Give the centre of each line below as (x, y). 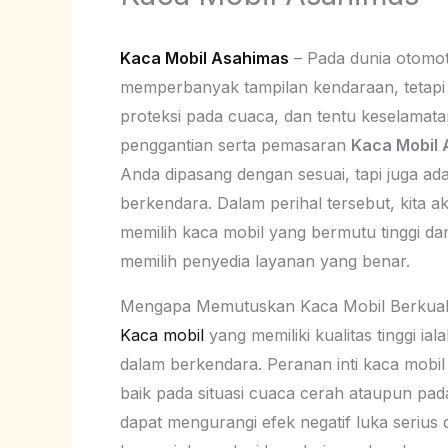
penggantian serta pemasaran (235, 144)
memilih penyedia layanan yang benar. (265, 260)
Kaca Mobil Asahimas (204, 57)
